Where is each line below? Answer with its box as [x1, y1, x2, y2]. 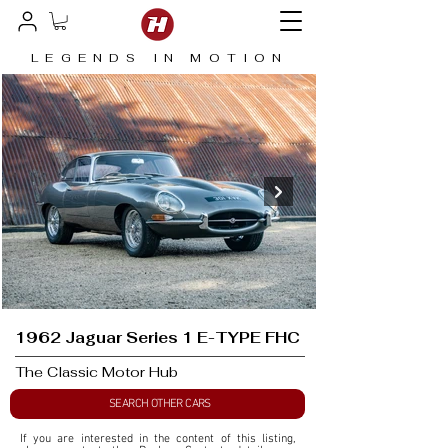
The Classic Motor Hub [16, 363, 178, 382]
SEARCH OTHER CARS [109, 397, 211, 412]
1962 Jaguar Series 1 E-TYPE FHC [15, 328, 300, 348]
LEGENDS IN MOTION [31, 50, 289, 67]
